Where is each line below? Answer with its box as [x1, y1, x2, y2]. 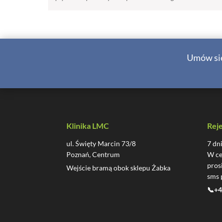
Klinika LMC [66, 120, 110, 130]
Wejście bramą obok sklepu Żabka [66, 163, 171, 172]
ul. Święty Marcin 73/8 [66, 139, 136, 148]
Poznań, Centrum [66, 150, 120, 159]
